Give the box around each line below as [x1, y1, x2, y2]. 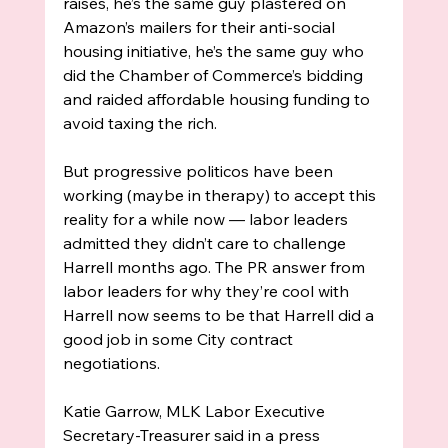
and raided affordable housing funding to [62, 89, 374, 110]
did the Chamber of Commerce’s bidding [62, 65, 367, 86]
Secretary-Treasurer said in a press [62, 425, 324, 446]
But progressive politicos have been [62, 161, 337, 182]
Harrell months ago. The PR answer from [62, 257, 369, 278]
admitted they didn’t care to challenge [62, 233, 350, 254]
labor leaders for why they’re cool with [62, 281, 353, 302]
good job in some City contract [62, 329, 297, 350]
